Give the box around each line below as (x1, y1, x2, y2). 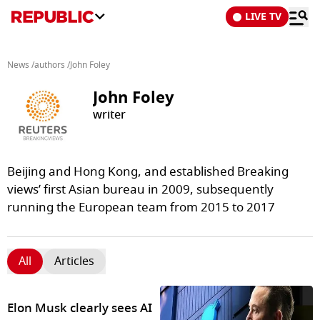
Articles (54, 253, 94, 270)
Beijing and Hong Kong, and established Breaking (7, 163, 289, 181)
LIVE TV (245, 9, 281, 24)
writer (93, 106, 126, 124)
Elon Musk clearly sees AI (7, 299, 152, 318)
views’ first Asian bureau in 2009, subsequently (7, 181, 274, 199)
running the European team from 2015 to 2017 (7, 199, 275, 216)
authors (34, 59, 65, 71)
